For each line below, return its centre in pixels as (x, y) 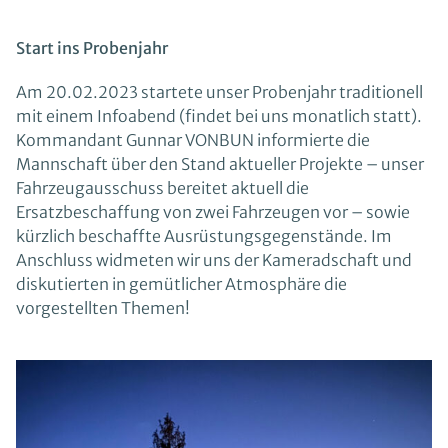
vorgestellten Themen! (102, 308)
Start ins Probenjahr (91, 48)
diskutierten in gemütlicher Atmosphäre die (181, 284)
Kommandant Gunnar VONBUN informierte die (192, 140)
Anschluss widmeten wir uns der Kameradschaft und (213, 260)
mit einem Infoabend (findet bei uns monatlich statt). (218, 116)
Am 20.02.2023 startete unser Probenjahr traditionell (219, 92)
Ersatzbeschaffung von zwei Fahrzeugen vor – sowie (212, 212)
